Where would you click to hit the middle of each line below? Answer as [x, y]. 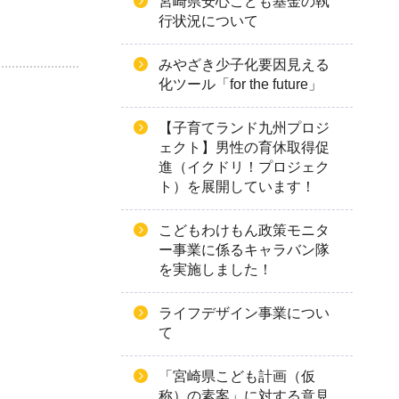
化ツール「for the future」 [240, 84]
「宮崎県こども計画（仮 [237, 376]
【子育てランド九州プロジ [244, 128]
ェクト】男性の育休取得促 [244, 147]
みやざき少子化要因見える [244, 65]
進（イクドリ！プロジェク [244, 167]
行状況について [208, 21]
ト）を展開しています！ [237, 187]
